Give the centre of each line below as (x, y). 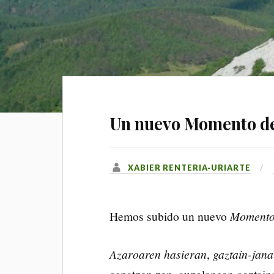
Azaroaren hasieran (158, 254)
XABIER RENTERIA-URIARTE (190, 168)
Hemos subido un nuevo (170, 216)
